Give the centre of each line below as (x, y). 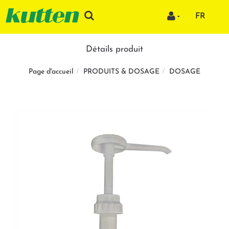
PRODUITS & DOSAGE (121, 72)
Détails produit (114, 49)
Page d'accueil (51, 72)
